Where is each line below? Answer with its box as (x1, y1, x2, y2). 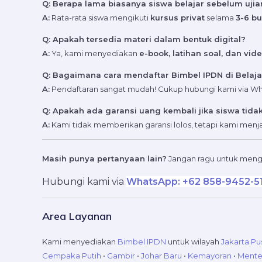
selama (205, 13, 236, 23)
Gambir (107, 251, 135, 261)
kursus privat (150, 13, 205, 23)
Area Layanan (42, 209, 112, 223)
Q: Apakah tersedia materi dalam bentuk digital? (42, 35, 246, 44)
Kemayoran (188, 251, 232, 261)
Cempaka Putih (42, 251, 101, 261)
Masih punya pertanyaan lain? (42, 153, 167, 163)
